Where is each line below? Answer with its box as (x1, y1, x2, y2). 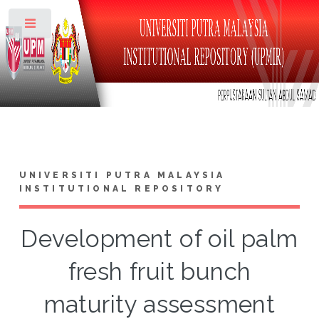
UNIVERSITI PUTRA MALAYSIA (19, 169, 226, 180)
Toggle (62, 21, 90, 31)
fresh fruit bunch (68, 257, 251, 286)
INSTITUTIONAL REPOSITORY (19, 183, 224, 194)
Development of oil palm (21, 224, 298, 253)
